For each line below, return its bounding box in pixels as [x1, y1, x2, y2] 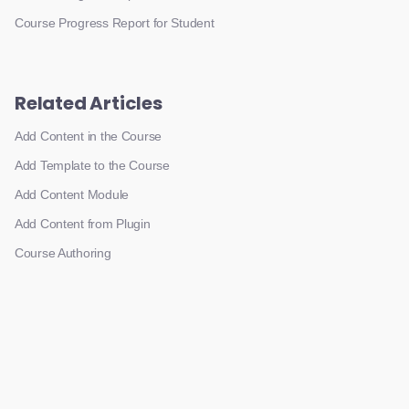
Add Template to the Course [15, 158, 170, 173]
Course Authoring [15, 246, 111, 260]
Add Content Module [15, 187, 129, 202]
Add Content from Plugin [15, 216, 151, 231]
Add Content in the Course [15, 129, 162, 143]
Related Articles [15, 90, 163, 116]
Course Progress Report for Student [15, 16, 215, 30]
